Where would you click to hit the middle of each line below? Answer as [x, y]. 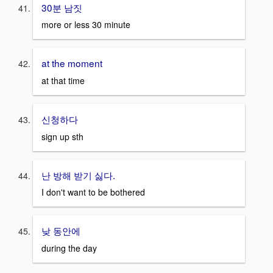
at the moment [72, 63]
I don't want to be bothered [93, 192]
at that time [63, 80]
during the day [69, 248]
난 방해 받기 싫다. [78, 175]
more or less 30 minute [86, 25]
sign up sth [62, 136]
